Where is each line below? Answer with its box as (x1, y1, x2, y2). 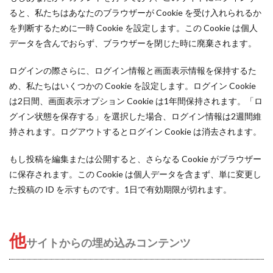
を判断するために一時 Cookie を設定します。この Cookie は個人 (9, 23, 258, 33)
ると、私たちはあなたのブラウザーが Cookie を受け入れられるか (9, 7, 261, 18)
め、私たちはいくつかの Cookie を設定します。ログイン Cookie (9, 80, 256, 91)
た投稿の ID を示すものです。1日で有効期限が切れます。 (9, 184, 232, 194)
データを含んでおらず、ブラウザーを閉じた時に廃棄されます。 (9, 38, 257, 48)
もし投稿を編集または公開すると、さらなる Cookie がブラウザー (9, 154, 261, 164)
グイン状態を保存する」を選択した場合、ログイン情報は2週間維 (9, 111, 261, 121)
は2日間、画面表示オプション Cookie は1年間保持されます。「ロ (9, 96, 263, 106)
